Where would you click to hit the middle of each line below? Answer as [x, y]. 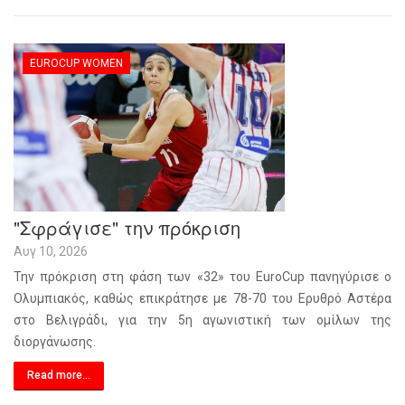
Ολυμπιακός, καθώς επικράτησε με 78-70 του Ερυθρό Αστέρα [202, 298]
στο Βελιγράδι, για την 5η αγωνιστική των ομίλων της [202, 320]
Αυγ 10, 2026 [51, 251]
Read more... [59, 375]
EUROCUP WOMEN [76, 63]
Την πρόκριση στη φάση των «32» [122, 277]
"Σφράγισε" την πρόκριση [127, 227]
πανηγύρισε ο [351, 277]
